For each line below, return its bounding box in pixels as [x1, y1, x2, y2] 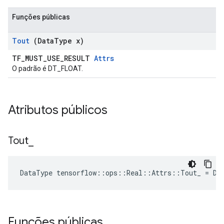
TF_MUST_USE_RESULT [12, 53, 94, 63]
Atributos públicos [8, 102, 110, 117]
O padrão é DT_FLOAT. [12, 64, 83, 72]
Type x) [54, 36, 84, 45]
